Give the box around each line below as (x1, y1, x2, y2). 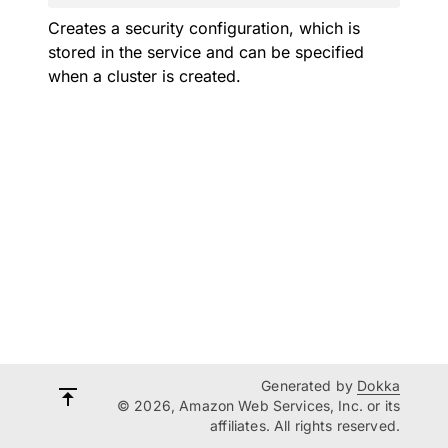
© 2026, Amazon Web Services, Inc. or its (117, 397, 400, 414)
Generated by (261, 377, 358, 394)
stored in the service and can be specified (48, 42, 364, 62)
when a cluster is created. (48, 66, 241, 86)
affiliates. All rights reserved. (210, 417, 400, 434)
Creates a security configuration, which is (48, 18, 360, 38)
